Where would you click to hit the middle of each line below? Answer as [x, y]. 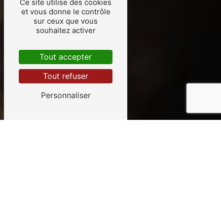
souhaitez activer [66, 30]
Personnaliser [66, 95]
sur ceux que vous [66, 21]
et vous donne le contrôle [66, 12]
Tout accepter [66, 57]
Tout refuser [66, 76]
